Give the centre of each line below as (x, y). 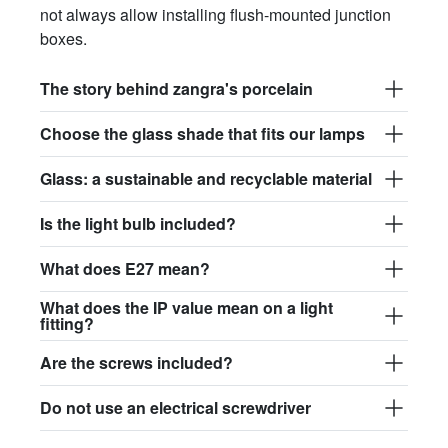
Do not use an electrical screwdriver (175, 408)
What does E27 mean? (125, 269)
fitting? (67, 324)
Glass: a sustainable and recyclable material (206, 179)
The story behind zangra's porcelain (176, 89)
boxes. (63, 39)
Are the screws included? (136, 363)
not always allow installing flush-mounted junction (215, 15)
